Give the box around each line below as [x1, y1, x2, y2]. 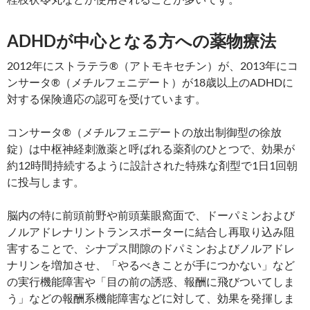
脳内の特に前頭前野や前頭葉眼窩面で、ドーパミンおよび [7, 208, 295, 222]
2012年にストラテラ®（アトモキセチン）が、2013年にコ [7, 59, 298, 73]
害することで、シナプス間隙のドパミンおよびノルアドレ [7, 241, 295, 255]
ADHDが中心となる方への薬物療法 [7, 30, 276, 51]
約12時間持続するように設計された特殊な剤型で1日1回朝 [7, 158, 298, 172]
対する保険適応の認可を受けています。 [7, 92, 206, 106]
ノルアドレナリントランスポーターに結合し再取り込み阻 [7, 225, 295, 239]
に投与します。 [7, 175, 84, 189]
